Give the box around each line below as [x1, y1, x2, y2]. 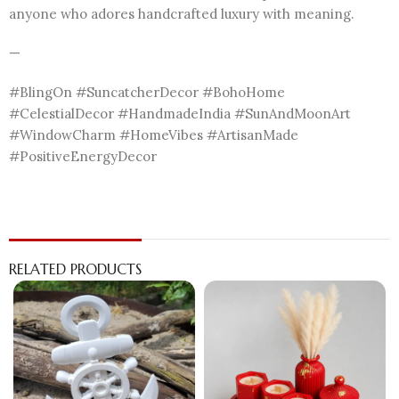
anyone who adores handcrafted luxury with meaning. [9, 5, 354, 23]
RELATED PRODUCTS [9, 260, 142, 279]
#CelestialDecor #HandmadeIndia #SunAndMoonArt [9, 105, 351, 123]
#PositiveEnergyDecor [9, 148, 157, 166]
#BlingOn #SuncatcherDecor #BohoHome [9, 84, 285, 102]
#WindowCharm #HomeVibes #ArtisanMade [9, 126, 298, 144]
